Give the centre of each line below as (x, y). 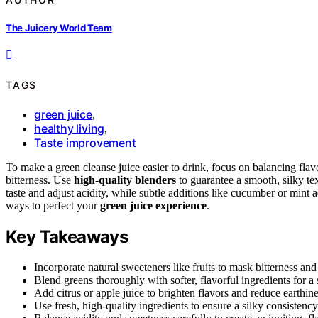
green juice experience (153, 206)
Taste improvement (85, 143)
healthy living (70, 129)
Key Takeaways (67, 237)
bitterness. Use (40, 180)
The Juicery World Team (59, 28)
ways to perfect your (53, 206)
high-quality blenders (125, 180)
